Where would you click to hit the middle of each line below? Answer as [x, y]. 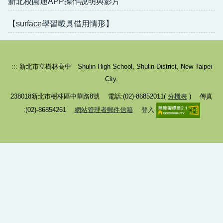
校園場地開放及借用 [61, 79]
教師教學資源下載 [57, 58]
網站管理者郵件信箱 [104, 110]
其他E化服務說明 [56, 101]
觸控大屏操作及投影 [61, 15]
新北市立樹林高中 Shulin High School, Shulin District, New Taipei [114, 66]
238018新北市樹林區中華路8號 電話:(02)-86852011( [89, 96]
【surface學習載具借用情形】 [61, 23]
